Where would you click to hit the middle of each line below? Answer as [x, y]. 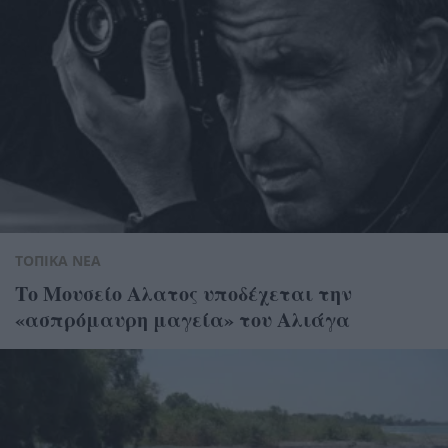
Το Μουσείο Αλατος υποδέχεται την [183, 293]
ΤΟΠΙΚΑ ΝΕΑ [58, 260]
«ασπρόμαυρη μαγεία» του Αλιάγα [182, 319]
